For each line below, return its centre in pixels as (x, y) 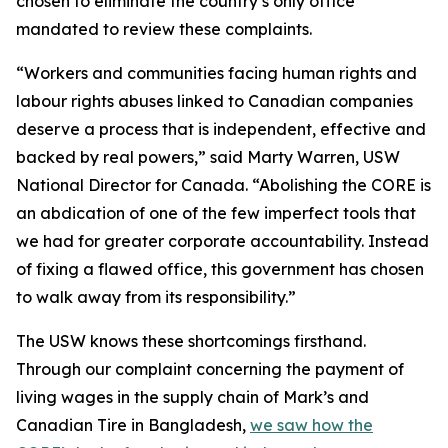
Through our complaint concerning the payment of (210, 369)
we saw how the (311, 425)
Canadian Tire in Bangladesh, (133, 425)
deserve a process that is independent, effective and (221, 129)
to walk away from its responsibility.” (156, 297)
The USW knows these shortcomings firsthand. (191, 341)
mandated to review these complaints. (164, 29)
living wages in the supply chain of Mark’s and (192, 397)
